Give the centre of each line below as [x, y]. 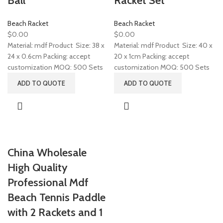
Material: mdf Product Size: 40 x [163, 45]
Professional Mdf [48, 182]
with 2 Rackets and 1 [55, 212]
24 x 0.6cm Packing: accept [49, 56]
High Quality [38, 167]
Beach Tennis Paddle [56, 197]
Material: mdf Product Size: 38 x [56, 45]
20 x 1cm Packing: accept [152, 56]
